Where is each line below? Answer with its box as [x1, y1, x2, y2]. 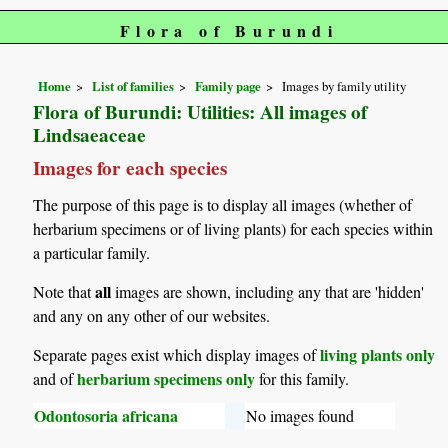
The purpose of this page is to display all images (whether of [33, 193, 413, 215]
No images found [246, 405, 355, 427]
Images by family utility [282, 76, 407, 95]
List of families [92, 76, 175, 95]
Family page [195, 76, 262, 95]
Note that [33, 280, 96, 302]
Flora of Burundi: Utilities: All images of [33, 97, 368, 126]
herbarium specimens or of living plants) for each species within [33, 217, 434, 239]
